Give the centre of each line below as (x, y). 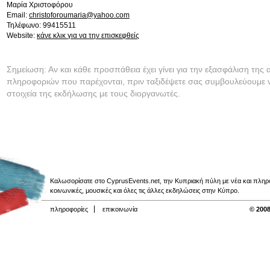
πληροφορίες (69, 209)
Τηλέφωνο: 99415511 (41, 25)
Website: (22, 36)
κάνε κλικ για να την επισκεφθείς (88, 36)
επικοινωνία (120, 209)
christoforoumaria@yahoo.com (79, 15)
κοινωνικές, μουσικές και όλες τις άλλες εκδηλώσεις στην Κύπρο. (145, 190)
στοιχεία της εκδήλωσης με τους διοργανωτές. (93, 93)
